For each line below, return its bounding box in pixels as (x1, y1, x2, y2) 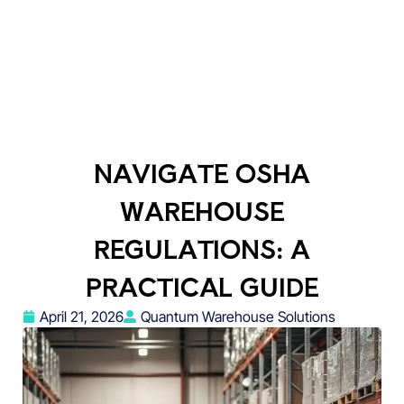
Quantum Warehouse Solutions (141, 307, 335, 326)
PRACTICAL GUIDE (86, 268, 318, 304)
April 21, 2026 (40, 307, 124, 326)
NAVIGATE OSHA (93, 154, 311, 190)
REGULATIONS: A (94, 230, 310, 266)
